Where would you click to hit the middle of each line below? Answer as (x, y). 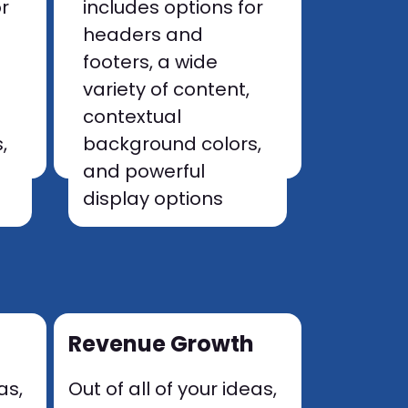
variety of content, (167, 89)
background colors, (173, 144)
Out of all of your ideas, (173, 389)
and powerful (144, 171)
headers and (143, 35)
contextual (133, 117)
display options (153, 199)
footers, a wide (151, 62)
